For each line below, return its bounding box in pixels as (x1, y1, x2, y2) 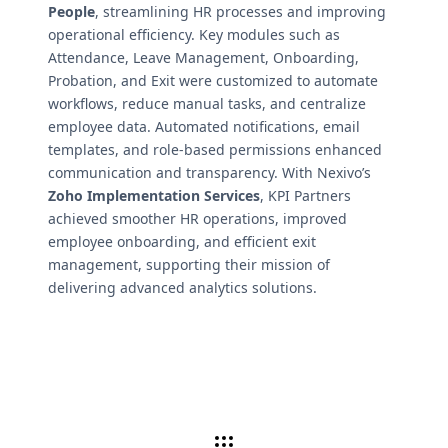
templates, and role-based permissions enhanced (48, 139, 382, 159)
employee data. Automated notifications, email (48, 116, 360, 136)
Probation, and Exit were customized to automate (48, 70, 378, 90)
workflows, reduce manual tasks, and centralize (48, 93, 366, 113)
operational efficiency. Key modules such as (48, 24, 340, 44)
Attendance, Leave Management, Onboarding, (48, 47, 359, 67)
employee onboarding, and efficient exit (48, 231, 316, 251)
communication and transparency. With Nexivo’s (48, 162, 371, 182)
